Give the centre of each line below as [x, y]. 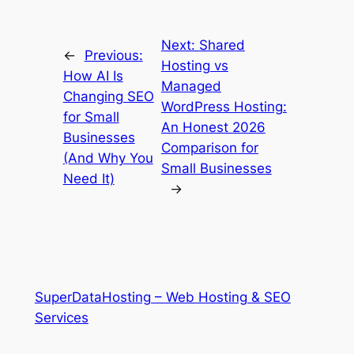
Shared [222, 45]
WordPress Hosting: [224, 106]
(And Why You [108, 158]
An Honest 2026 [213, 127]
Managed [191, 86]
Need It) [88, 178]
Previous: [113, 55]
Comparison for [209, 147]
